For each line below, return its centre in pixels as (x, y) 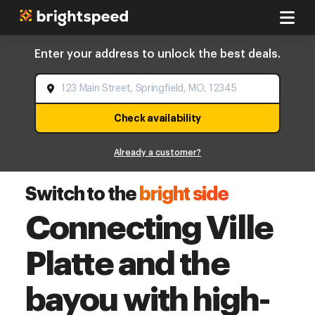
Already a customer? (157, 153)
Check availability (157, 118)
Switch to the (81, 194)
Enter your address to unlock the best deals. (157, 54)
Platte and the (127, 264)
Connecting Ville (149, 228)
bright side (184, 194)
